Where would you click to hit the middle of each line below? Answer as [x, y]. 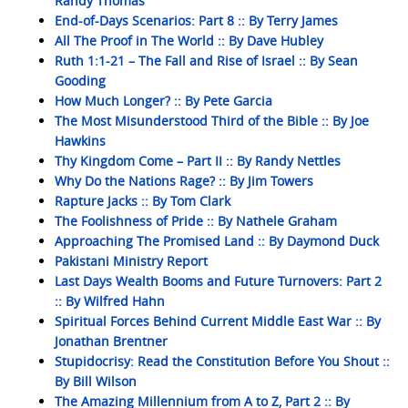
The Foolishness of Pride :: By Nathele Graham [196, 221]
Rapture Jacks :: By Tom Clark [143, 201]
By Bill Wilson [96, 381]
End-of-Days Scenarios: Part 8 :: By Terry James [196, 20]
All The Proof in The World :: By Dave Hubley [189, 41]
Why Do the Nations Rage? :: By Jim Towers [184, 181]
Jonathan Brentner [111, 341]
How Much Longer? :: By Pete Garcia [163, 101]
